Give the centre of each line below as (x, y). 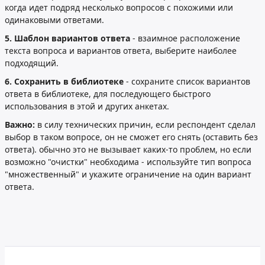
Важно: (20, 125)
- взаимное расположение (185, 38)
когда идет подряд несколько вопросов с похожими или (119, 8)
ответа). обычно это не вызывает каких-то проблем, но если (128, 150)
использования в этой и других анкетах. (87, 106)
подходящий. (32, 63)
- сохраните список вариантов (187, 82)
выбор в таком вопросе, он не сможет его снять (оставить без (131, 137)
